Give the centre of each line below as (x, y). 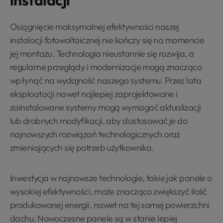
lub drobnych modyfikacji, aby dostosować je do (99, 120)
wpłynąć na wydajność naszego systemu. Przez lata (106, 80)
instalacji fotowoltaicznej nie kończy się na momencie (107, 40)
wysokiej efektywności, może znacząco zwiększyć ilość (109, 191)
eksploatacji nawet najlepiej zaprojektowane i (94, 94)
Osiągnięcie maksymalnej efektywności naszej (95, 26)
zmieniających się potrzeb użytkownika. (82, 147)
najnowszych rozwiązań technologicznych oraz (95, 134)
